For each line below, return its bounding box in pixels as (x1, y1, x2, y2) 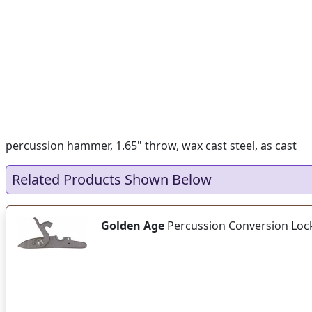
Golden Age (101, 218, 164, 233)
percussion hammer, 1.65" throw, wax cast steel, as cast (6, 138, 297, 153)
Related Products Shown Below (12, 170, 212, 189)
